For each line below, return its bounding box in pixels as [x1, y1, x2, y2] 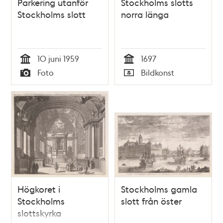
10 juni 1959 [37, 53, 80, 64]
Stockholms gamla [121, 183, 197, 195]
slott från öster [121, 195, 182, 207]
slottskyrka [17, 207, 62, 219]
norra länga [121, 8, 169, 20]
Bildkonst [141, 67, 174, 78]
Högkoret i [17, 183, 61, 195]
